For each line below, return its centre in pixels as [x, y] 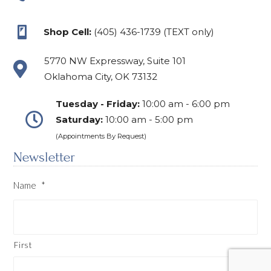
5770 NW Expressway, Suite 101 [115, 60]
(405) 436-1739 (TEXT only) [153, 31]
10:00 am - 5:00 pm [148, 119]
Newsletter [44, 157]
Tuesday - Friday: [98, 103]
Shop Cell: [68, 31]
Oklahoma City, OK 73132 [101, 76]
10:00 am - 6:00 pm [185, 103]
